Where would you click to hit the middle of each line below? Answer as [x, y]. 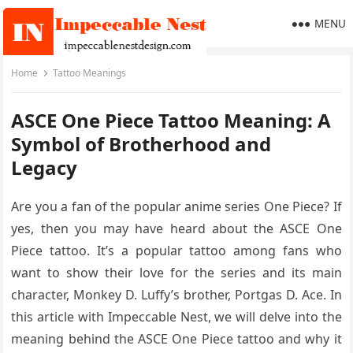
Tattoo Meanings [90, 73]
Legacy [45, 167]
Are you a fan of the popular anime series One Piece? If [176, 206]
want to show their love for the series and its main [176, 273]
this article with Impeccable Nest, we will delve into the [176, 317]
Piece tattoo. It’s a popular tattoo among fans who [176, 251]
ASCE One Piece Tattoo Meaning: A [171, 120]
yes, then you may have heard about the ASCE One [176, 229]
